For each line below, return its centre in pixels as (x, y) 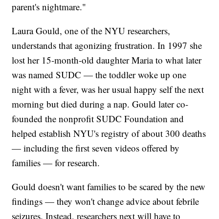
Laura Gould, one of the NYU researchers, (91, 31)
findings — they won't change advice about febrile (106, 201)
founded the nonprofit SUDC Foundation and (98, 119)
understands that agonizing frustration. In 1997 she (107, 45)
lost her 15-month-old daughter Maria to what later (107, 60)
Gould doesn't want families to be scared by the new (109, 187)
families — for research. (56, 163)
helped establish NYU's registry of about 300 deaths (109, 133)
